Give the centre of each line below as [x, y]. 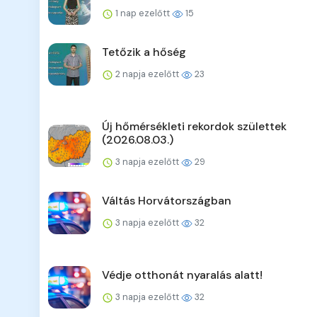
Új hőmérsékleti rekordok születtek [194, 127]
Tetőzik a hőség [144, 52]
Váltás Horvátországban [167, 201]
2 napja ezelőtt [147, 74]
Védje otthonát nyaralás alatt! [182, 275]
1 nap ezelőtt [143, 13]
